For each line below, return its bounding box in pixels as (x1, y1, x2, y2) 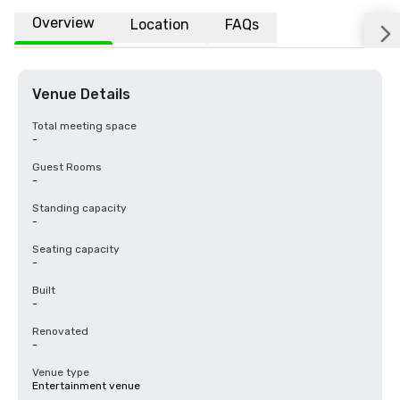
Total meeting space (32, 120, 137, 132)
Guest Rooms (32, 161, 102, 173)
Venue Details (32, 86, 130, 103)
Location (130, 15, 189, 33)
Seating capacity (32, 243, 120, 255)
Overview (32, 14, 95, 31)
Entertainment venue (32, 379, 140, 392)
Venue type (32, 366, 89, 379)
